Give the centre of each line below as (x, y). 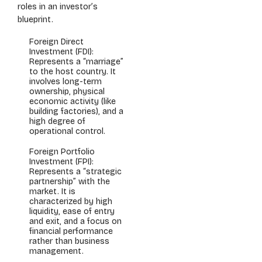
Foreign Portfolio (62, 152)
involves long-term (65, 82)
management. (56, 251)
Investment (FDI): (61, 52)
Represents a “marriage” (76, 62)
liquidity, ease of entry (72, 211)
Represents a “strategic (75, 172)
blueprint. (35, 20)
